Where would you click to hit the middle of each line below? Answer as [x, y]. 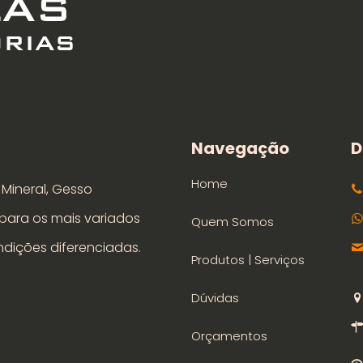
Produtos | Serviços [248, 259]
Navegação [240, 148]
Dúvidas [215, 297]
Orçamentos [229, 335]
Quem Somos [233, 221]
